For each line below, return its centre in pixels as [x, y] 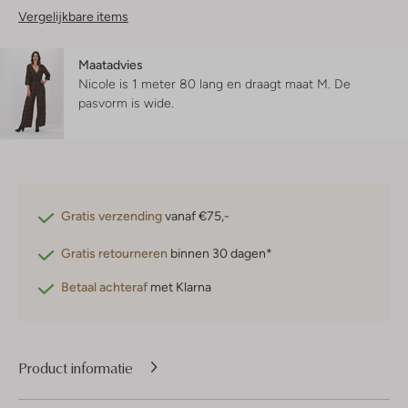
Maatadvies [111, 65]
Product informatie [76, 367]
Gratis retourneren [114, 254]
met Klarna [179, 287]
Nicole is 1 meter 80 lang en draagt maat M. [206, 84]
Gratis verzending [112, 216]
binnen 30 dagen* [220, 254]
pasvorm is [111, 103]
